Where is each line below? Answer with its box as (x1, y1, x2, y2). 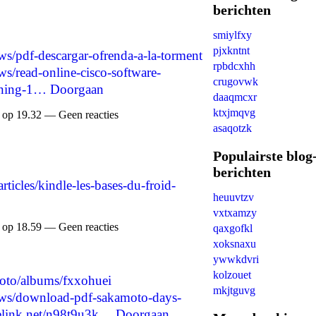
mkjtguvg (213, 284, 255, 296)
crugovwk (213, 75, 258, 87)
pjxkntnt (213, 44, 250, 56)
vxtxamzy (213, 207, 257, 219)
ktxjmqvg (213, 107, 255, 119)
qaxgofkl (213, 222, 253, 234)
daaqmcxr (213, 91, 257, 103)
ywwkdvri (213, 253, 259, 265)
